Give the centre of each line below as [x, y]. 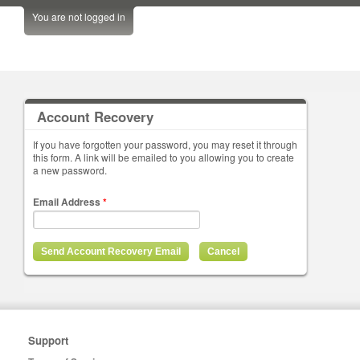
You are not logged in [79, 16]
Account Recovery [95, 117]
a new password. [70, 170]
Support [48, 341]
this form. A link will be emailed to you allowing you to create [164, 157]
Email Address [68, 202]
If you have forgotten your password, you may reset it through [165, 144]
